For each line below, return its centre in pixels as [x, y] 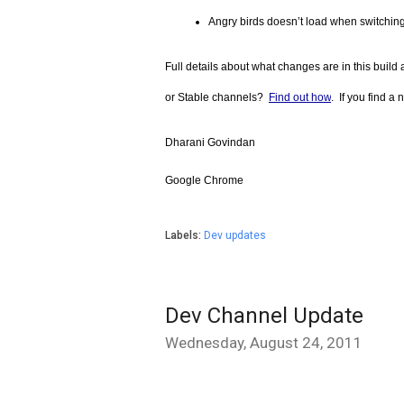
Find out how [300, 97]
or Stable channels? [217, 97]
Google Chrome [204, 180]
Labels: [184, 235]
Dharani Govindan [210, 142]
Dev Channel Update [264, 315]
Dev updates [235, 235]
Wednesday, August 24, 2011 [264, 342]
